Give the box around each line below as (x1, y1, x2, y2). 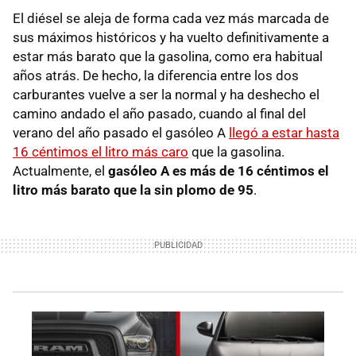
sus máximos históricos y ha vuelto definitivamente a (13, 29, 329, 45)
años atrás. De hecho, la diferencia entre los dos (13, 67, 299, 83)
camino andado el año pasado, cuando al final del (13, 105, 306, 122)
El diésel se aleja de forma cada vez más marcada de (13, 10, 329, 26)
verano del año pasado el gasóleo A (13, 124, 229, 141)
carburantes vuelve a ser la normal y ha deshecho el (13, 86, 319, 103)
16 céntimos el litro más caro (13, 143, 188, 160)
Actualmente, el (13, 162, 108, 179)
